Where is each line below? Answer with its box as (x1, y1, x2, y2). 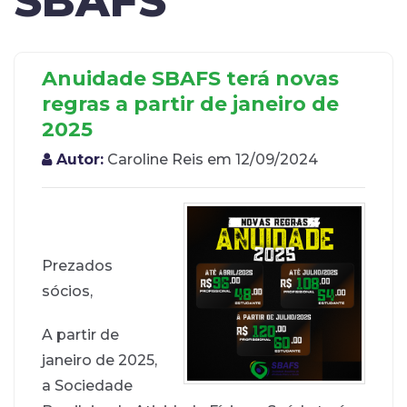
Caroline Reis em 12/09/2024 (104, 151, 318, 168)
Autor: (52, 151, 104, 168)
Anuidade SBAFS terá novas (42, 66, 339, 91)
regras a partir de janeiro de (42, 92, 339, 116)
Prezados (42, 257, 113, 274)
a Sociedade (42, 377, 133, 394)
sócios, (42, 283, 93, 300)
